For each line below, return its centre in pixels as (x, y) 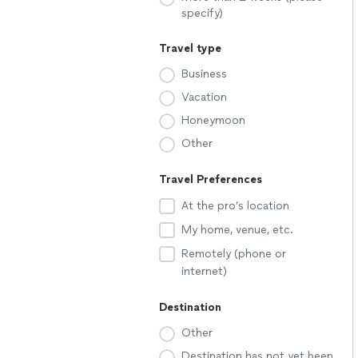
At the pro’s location (235, 206)
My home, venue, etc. (237, 230)
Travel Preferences (211, 179)
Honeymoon (213, 120)
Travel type (190, 48)
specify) (202, 13)
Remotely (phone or (234, 254)
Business (204, 74)
